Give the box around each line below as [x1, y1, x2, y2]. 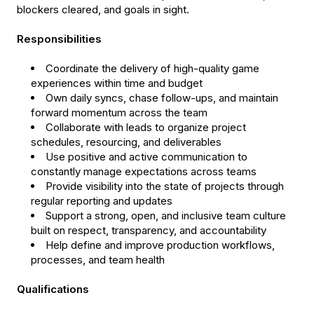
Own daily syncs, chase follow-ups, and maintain [46, 91, 278, 105]
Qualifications [17, 282, 89, 296]
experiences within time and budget [31, 76, 203, 90]
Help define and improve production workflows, [46, 238, 275, 252]
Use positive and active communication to [46, 150, 247, 164]
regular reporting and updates [31, 194, 172, 208]
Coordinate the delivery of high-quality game [46, 62, 259, 76]
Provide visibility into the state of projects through [46, 179, 284, 193]
